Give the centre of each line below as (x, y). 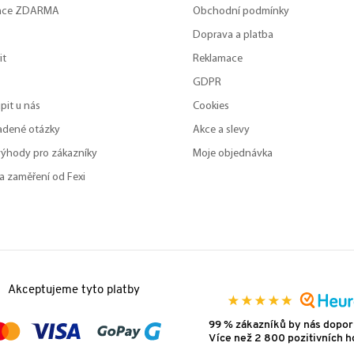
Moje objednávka (233, 154)
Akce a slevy (221, 130)
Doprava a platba (233, 36)
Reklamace (218, 59)
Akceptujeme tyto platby (73, 291)
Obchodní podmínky (241, 12)
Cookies (211, 107)
